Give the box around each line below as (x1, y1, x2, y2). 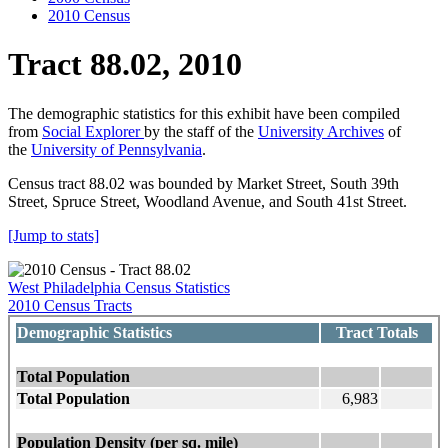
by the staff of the (144, 122, 258, 140)
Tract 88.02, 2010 (8, 46, 242, 83)
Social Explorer (42, 122, 144, 140)
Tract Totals (335, 323, 418, 341)
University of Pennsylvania (31, 140, 202, 158)
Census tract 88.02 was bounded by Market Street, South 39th (8, 174, 399, 192)
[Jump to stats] (8, 226, 99, 244)
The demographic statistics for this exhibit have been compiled (8, 104, 400, 122)
